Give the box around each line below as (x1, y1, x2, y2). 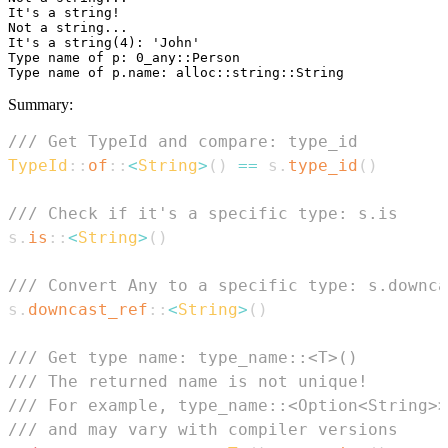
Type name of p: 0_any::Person (8, 49, 240, 65)
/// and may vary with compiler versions (8, 419, 398, 439)
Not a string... (8, 19, 128, 35)
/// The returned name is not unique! (8, 371, 368, 391)
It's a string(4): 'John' (8, 34, 200, 50)
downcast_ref (28, 299, 148, 319)
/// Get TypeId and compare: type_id (8, 131, 358, 151)
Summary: (8, 95, 73, 113)
